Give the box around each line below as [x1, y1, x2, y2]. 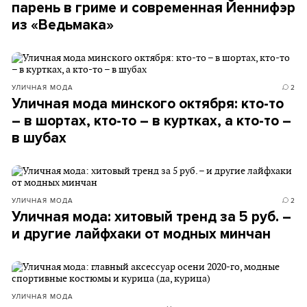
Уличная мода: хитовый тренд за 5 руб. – [12, 208, 291, 225]
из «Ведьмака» [12, 16, 114, 34]
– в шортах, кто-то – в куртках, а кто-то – [12, 112, 291, 130]
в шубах [12, 130, 66, 147]
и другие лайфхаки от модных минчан [12, 225, 271, 243]
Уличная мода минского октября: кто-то [12, 95, 284, 112]
